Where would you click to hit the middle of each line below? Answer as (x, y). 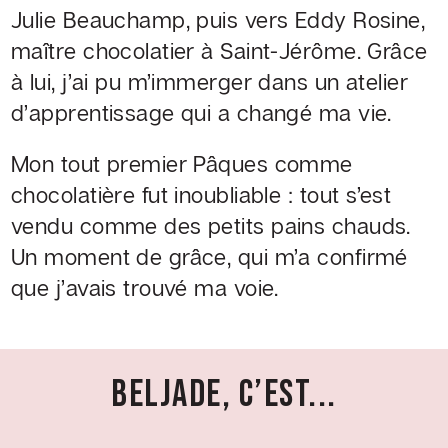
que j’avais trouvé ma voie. (145, 288)
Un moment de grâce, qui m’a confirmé (209, 257)
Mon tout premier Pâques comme (182, 164)
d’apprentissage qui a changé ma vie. (201, 113)
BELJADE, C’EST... (224, 395)
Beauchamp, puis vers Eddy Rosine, (244, 20)
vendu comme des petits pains (171, 226)
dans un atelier (333, 82)
